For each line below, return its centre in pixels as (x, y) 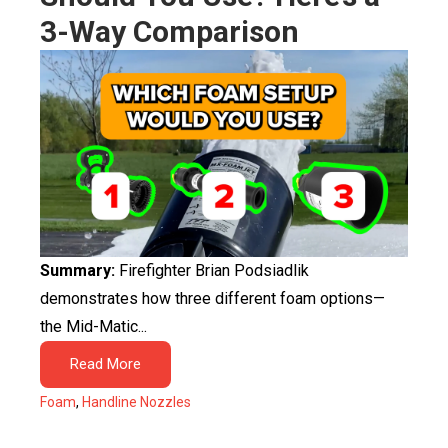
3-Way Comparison (169, 31)
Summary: (77, 270)
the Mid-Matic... (93, 326)
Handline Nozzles (136, 402)
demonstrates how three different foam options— (212, 298)
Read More (105, 364)
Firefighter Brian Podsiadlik (212, 270)
